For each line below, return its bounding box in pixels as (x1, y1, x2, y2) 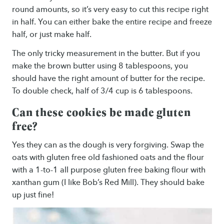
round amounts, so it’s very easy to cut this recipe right (12, 4, 208, 14)
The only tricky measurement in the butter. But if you (12, 48, 200, 58)
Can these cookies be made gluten (12, 103, 191, 119)
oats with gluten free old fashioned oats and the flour (12, 152, 204, 162)
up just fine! (12, 190, 54, 200)
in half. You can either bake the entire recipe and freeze (12, 16, 212, 26)
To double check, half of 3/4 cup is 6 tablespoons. (12, 85, 192, 95)
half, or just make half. (12, 29, 91, 39)
